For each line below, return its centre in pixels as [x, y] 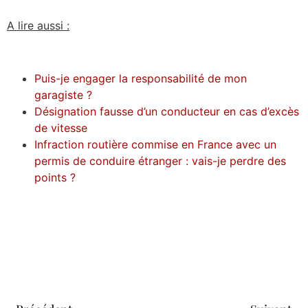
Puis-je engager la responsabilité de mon [141, 79]
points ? [55, 178]
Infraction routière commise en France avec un [155, 145]
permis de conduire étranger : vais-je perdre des [160, 161]
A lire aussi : [38, 26]
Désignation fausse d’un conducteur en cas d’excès [167, 112]
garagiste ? [63, 95]
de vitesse [63, 128]
